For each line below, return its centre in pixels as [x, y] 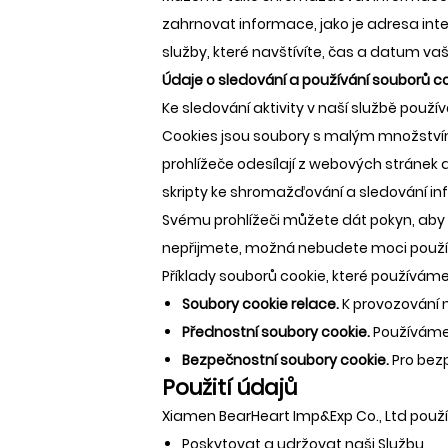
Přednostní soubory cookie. [277, 331]
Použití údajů [229, 387]
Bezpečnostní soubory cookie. [287, 359]
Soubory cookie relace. [262, 303]
